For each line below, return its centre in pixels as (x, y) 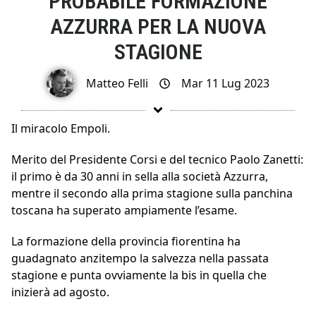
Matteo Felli (117, 84)
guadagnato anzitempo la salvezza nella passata (140, 259)
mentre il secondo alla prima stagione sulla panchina (152, 194)
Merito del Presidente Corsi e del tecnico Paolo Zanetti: (157, 160)
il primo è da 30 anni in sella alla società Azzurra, (140, 177)
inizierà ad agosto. (60, 292)
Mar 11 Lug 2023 (225, 84)
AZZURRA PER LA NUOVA (158, 26)
